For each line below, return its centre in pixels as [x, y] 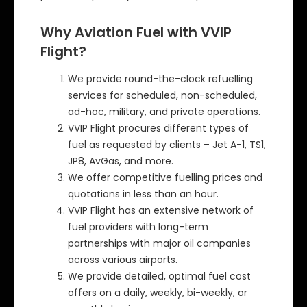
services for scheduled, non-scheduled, [162, 96]
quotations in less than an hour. [143, 194]
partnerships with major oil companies [159, 244]
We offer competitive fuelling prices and [165, 178]
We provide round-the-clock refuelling [160, 79]
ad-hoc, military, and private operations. [164, 112]
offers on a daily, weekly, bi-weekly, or [157, 293]
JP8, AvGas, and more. [120, 161]
